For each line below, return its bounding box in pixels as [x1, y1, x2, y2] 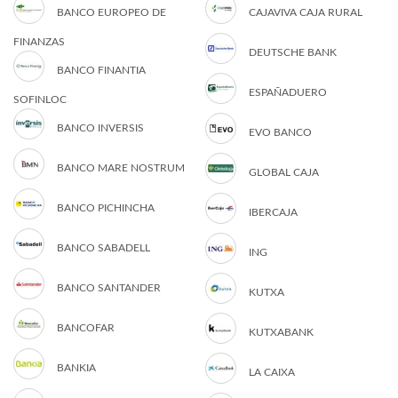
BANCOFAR [57, 322, 115, 334]
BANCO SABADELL [57, 243, 150, 254]
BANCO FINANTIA [57, 65, 146, 76]
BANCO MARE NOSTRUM [57, 163, 185, 174]
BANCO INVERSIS [57, 123, 144, 134]
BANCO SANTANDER [57, 283, 161, 294]
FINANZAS [13, 36, 65, 47]
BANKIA [57, 362, 96, 374]
